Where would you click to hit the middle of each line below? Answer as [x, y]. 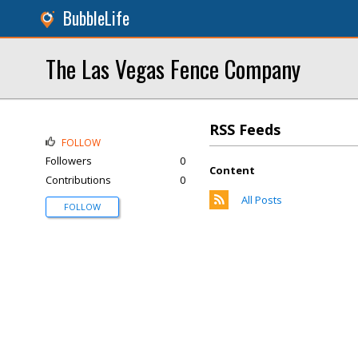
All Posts [262, 200]
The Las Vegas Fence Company [173, 68]
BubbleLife [96, 18]
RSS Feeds [245, 129]
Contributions [78, 180]
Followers [69, 161]
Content [232, 170]
